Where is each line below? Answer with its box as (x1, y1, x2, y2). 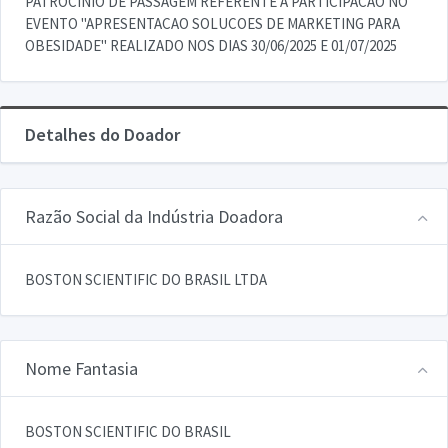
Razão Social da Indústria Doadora (25, 204, 283, 228)
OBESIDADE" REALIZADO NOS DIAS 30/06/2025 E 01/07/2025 (25, 35, 397, 55)
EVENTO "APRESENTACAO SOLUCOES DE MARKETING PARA (25, 13, 400, 33)
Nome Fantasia (25, 356, 138, 380)
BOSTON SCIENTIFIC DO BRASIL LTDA (25, 269, 267, 289)
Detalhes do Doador (25, 122, 180, 146)
